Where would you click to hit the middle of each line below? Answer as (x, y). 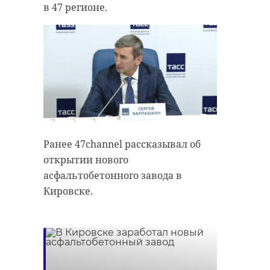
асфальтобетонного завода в (113, 175)
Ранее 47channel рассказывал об (122, 144)
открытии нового (86, 159)
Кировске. (68, 191)
